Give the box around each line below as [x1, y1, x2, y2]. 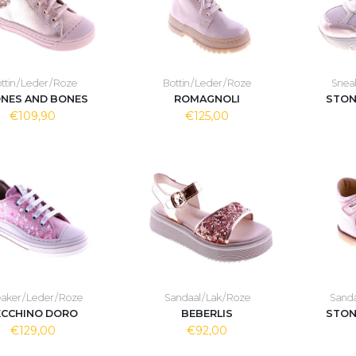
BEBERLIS [180, 308, 233, 319]
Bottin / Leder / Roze [162, 77, 251, 89]
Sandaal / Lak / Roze [164, 292, 250, 304]
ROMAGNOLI [173, 93, 240, 105]
